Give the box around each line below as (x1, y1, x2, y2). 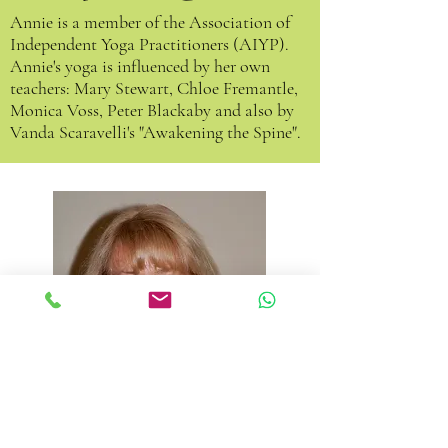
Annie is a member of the (10, 11, 189, 33)
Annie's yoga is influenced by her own (10, 55, 270, 77)
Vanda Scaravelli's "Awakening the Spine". (10, 121, 301, 143)
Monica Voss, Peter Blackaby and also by (10, 99, 294, 121)
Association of (189, 11, 290, 33)
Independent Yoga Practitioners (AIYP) (10, 33, 285, 55)
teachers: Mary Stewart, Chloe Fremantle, (10, 77, 298, 99)
